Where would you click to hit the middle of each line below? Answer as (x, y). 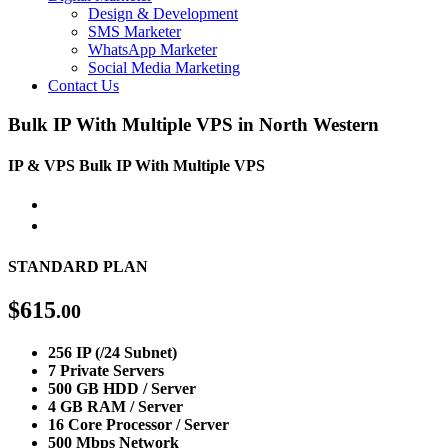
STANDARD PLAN (78, 266)
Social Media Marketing (164, 67)
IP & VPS (41, 165)
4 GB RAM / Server (115, 406)
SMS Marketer (134, 31)
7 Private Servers (106, 370)
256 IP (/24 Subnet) (112, 352)
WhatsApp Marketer (152, 49)
